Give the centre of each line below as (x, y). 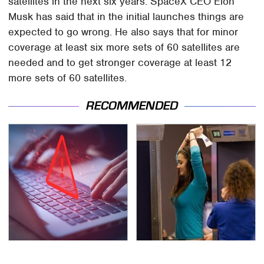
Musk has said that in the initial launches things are (126, 17)
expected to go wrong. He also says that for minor (123, 32)
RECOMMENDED (132, 105)
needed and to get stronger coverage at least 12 (120, 63)
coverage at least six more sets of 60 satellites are (124, 47)
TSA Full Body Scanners (196, 255)
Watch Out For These (63, 255)
